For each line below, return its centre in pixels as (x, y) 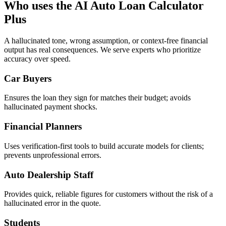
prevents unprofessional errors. (53, 155)
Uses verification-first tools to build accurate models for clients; (104, 146)
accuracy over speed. (37, 59)
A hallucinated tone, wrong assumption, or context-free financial (106, 41)
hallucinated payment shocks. (51, 107)
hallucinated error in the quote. (52, 203)
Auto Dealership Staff (49, 175)
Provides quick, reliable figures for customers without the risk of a (108, 194)
